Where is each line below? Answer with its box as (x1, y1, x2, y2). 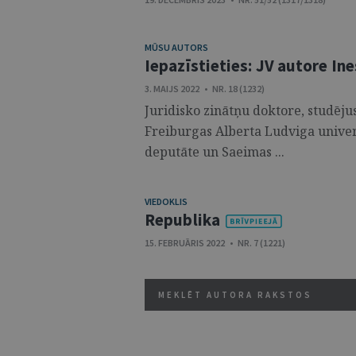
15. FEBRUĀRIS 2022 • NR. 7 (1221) (145, 237, 285, 249)
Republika (145, 209, 220, 230)
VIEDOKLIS (145, 195, 188, 207)
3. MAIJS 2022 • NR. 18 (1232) (145, 83, 265, 95)
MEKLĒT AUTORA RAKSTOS (158, 289, 312, 300)
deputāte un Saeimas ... (145, 143, 284, 161)
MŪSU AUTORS (145, 41, 208, 53)
